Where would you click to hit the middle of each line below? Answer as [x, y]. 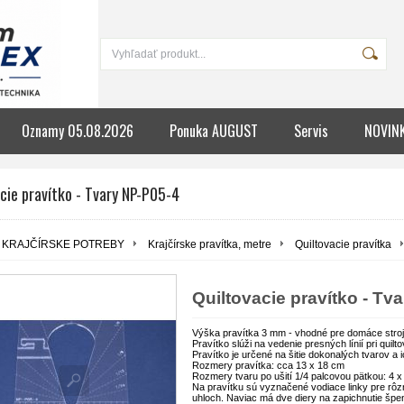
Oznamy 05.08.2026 [78, 131]
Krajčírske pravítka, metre [210, 244]
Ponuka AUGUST [214, 131]
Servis [311, 131]
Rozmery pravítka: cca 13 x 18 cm [268, 365]
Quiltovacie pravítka [343, 244]
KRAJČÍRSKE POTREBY [63, 244]
